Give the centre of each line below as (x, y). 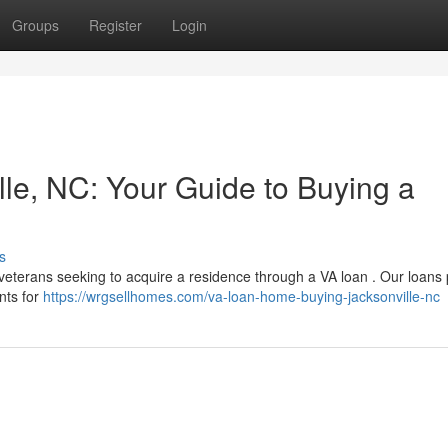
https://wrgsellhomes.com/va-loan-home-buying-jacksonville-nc (241, 296)
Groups (35, 25)
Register (115, 25)
